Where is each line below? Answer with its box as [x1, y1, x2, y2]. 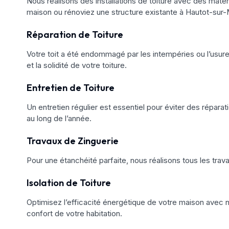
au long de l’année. [27, 113, 91, 123]
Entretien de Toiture [27, 81, 114, 94]
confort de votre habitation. [27, 208, 122, 218]
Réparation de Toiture [27, 28, 123, 40]
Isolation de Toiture [27, 176, 111, 189]
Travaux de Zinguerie [27, 134, 119, 147]
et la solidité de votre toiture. [27, 60, 127, 70]
